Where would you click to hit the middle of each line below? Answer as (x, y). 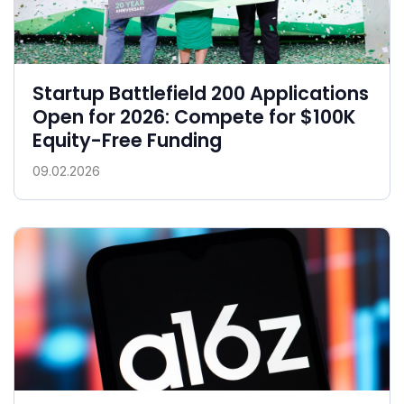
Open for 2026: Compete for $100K (194, 116)
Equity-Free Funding (127, 140)
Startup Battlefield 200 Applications (201, 93)
